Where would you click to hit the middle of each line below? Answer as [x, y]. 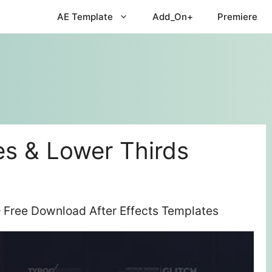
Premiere [237, 17]
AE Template [85, 17]
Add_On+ [173, 17]
